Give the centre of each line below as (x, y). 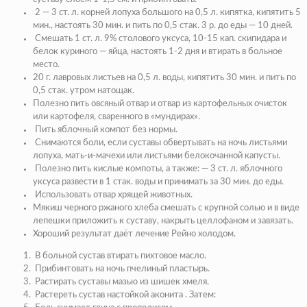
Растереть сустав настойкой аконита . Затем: (124, 295)
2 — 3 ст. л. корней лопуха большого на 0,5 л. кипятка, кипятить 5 (167, 13)
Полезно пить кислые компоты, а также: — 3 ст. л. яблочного (158, 169)
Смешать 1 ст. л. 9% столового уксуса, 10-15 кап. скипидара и (160, 39)
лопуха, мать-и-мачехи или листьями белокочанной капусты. (157, 156)
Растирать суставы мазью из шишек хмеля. (121, 282)
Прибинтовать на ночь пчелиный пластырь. (121, 269)
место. (46, 65)
